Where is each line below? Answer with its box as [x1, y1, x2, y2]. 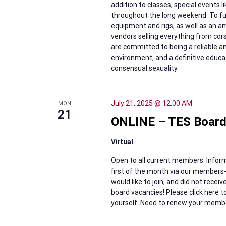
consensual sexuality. [110, 64, 179, 72]
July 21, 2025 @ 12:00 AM [110, 99, 192, 107]
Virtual [110, 138, 133, 146]
